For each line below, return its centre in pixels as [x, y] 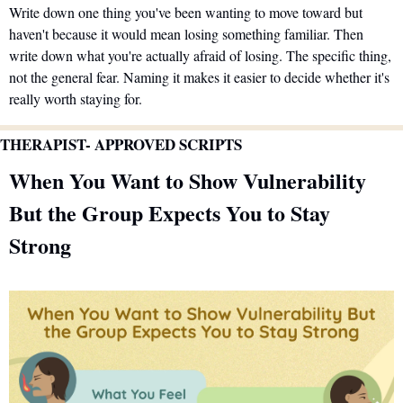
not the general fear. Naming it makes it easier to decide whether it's [199, 76]
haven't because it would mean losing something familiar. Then [186, 33]
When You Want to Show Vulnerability [188, 180]
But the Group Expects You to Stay [170, 212]
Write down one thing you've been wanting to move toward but [186, 12]
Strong [40, 245]
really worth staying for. [76, 98]
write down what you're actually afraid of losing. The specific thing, [200, 55]
